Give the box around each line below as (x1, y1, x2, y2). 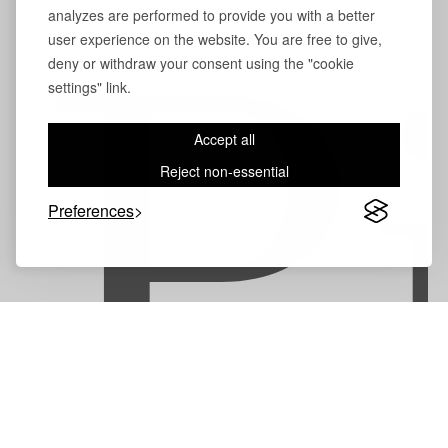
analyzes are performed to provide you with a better (48, 5, 375, 25)
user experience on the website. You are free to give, (48, 29, 382, 49)
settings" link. (48, 77, 131, 97)
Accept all (193, 129, 255, 149)
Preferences (48, 199, 134, 222)
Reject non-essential (159, 161, 289, 181)
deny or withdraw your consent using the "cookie (48, 53, 354, 73)
